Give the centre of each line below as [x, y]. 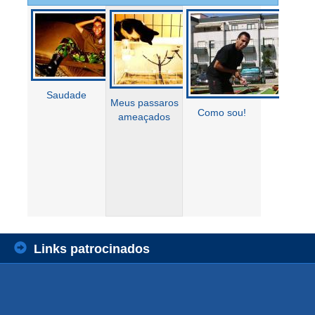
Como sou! [222, 113]
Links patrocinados [92, 249]
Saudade [66, 95]
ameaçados [144, 117]
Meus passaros [144, 103]
